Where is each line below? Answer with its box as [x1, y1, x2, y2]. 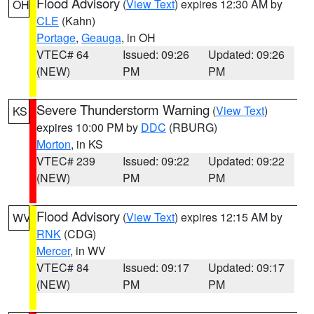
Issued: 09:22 [122, 153, 189, 169]
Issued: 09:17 [122, 259, 189, 275]
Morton [36, 136, 71, 152]
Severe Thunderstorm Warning [36, 100, 210, 118]
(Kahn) [59, 13, 95, 29]
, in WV [70, 243, 106, 259]
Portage [36, 29, 76, 46]
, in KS [71, 136, 103, 152]
